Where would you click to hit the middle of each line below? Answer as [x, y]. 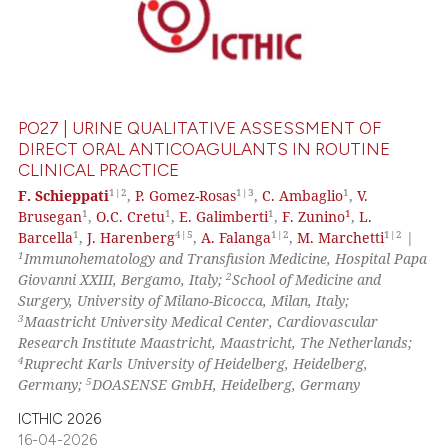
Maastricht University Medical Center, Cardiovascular [201, 321]
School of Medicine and [307, 279]
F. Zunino [314, 216]
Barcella [46, 237]
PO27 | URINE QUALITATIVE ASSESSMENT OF [200, 128]
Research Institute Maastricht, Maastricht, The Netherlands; [215, 342]
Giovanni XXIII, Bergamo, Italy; [122, 279]
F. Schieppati [64, 195]
